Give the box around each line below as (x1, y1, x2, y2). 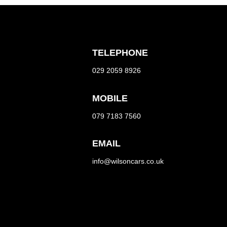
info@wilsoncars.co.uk (92, 157, 164, 166)
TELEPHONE (92, 47, 148, 58)
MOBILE (92, 93, 128, 103)
